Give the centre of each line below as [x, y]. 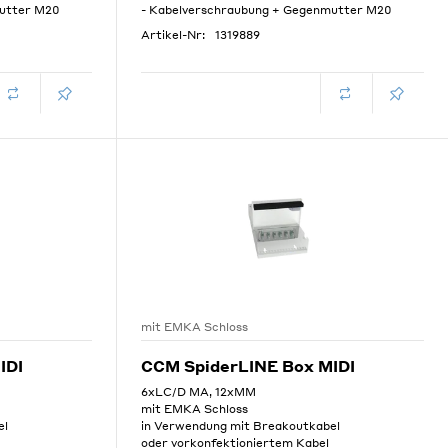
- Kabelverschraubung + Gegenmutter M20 [266, 10]
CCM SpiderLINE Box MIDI [247, 366]
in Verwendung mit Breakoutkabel [240, 426]
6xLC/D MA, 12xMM [198, 392]
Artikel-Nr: [172, 35]
